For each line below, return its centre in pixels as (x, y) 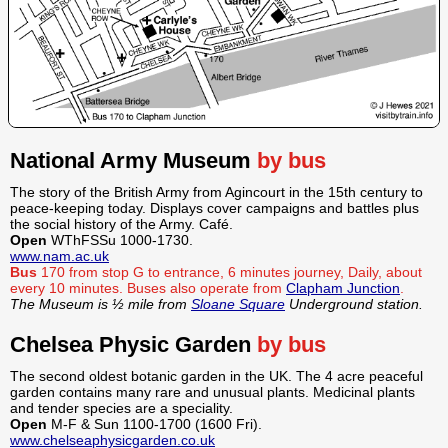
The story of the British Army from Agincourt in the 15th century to (216, 192)
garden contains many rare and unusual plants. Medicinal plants (212, 392)
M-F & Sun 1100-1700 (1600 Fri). (156, 424)
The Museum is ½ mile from (100, 304)
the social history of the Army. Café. (121, 224)
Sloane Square (238, 304)
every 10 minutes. (66, 288)
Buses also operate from (206, 288)
